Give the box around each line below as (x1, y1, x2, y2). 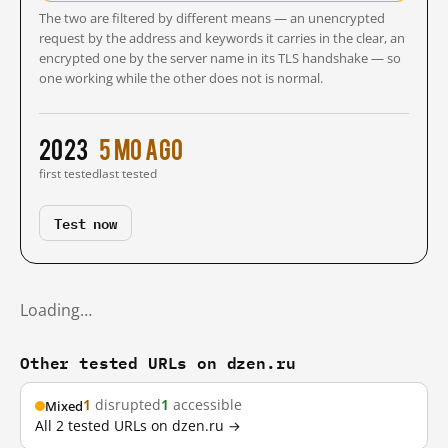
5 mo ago (99, 133, 184, 163)
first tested (39, 165, 99, 182)
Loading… (20, 299, 92, 321)
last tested (99, 165, 157, 182)
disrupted (91, 396, 161, 414)
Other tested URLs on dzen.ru (20, 349, 296, 376)
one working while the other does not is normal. (39, 70, 323, 87)
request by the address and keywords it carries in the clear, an (39, 30, 405, 47)
